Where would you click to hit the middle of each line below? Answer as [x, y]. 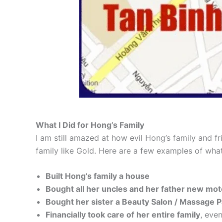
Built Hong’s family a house [98, 176]
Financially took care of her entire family [123, 215]
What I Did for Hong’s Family [90, 125]
